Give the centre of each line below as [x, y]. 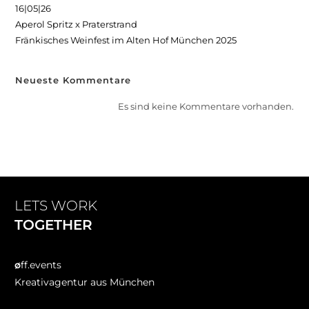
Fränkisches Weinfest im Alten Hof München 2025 [126, 40]
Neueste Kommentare [73, 80]
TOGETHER [53, 225]
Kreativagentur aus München [84, 282]
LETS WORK [56, 206]
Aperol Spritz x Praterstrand [77, 24]
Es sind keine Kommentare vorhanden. [206, 107]
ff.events [41, 265]
